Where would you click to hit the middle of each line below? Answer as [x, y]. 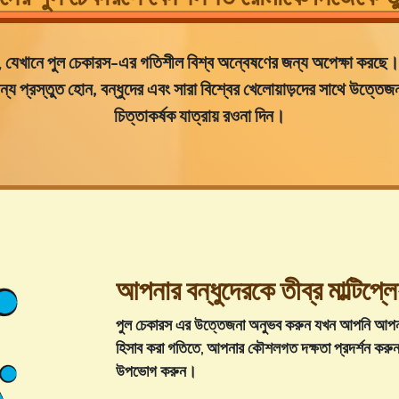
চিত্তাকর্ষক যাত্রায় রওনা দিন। [199, 115]
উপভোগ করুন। [156, 371]
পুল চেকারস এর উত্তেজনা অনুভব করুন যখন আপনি [244, 325]
